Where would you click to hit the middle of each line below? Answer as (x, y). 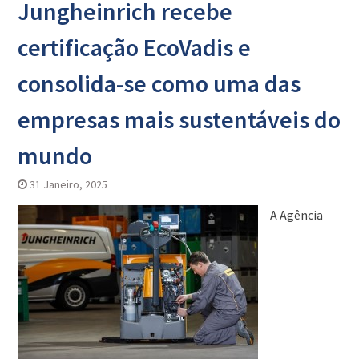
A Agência (296, 215)
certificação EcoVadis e (134, 48)
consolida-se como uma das (159, 84)
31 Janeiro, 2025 (68, 185)
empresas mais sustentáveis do (179, 120)
